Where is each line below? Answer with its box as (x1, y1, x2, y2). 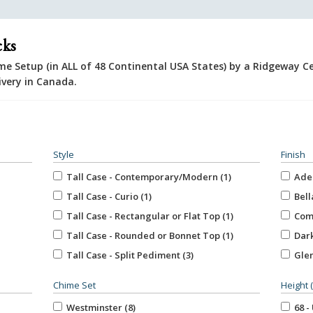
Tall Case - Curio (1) (61, 189, 152, 203)
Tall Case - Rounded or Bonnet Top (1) (61, 228, 233, 242)
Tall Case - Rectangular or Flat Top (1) (61, 209, 233, 222)
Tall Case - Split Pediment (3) (61, 248, 194, 261)
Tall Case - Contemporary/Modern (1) (61, 170, 231, 183)
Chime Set (52, 278, 96, 291)
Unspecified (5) (61, 268, 133, 281)
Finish (281, 147, 306, 161)
